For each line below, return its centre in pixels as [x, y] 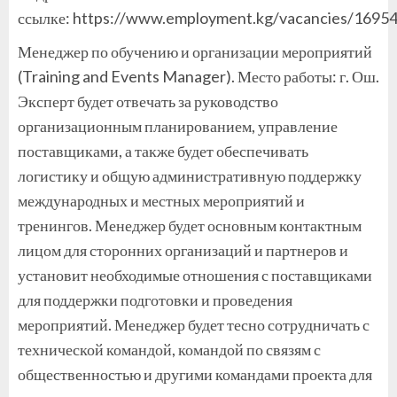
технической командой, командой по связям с [169, 349]
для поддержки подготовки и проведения [155, 299]
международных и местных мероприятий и [161, 200]
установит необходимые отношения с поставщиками [195, 274]
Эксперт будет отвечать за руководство [148, 101]
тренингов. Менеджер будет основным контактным [190, 225]
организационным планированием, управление [178, 125]
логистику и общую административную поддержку [190, 175]
